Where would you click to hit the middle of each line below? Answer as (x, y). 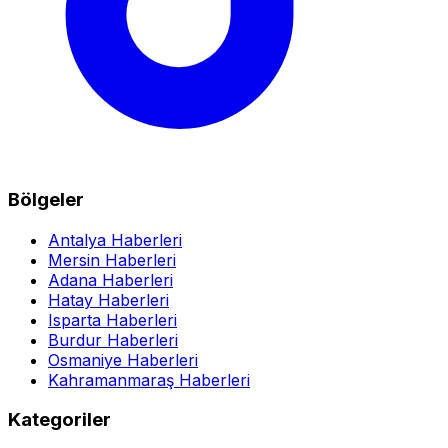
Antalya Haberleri (115, 239)
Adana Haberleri (110, 279)
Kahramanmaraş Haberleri (149, 379)
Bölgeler (46, 199)
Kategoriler (59, 420)
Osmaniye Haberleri (123, 359)
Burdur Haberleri (113, 339)
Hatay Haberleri (108, 299)
